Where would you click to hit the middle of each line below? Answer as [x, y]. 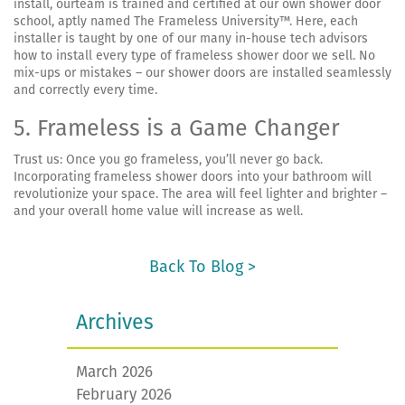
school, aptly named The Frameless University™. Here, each [186, 21]
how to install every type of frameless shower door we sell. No [194, 55]
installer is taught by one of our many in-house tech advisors [191, 38]
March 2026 [114, 372]
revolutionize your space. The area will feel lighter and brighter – [200, 193]
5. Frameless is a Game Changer [177, 128]
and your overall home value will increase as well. [158, 211]
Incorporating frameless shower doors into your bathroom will [193, 176]
